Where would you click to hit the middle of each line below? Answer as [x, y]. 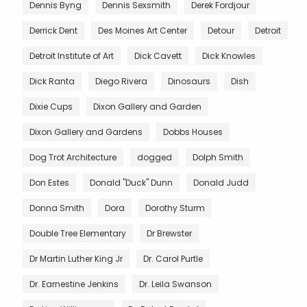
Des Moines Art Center [143, 30]
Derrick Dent [53, 30]
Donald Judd [221, 182]
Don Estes [49, 182]
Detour [221, 30]
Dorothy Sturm [175, 208]
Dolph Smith [218, 157]
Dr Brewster [169, 233]
